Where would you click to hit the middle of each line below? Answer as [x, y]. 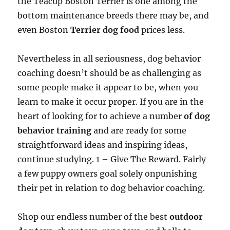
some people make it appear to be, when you [108, 87]
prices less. [162, 30]
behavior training [56, 130]
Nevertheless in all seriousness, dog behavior [109, 59]
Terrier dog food [105, 30]
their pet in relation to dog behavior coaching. [111, 188]
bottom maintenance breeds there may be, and [113, 15]
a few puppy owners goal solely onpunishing [108, 174]
